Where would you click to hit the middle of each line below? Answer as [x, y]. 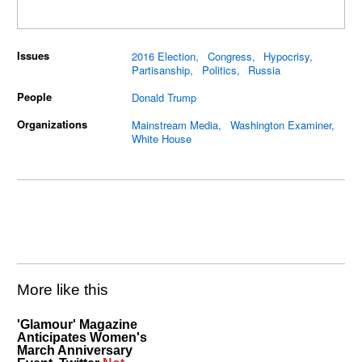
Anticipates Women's [82, 337]
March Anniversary [75, 350]
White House [162, 139]
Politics [219, 69]
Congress [229, 56]
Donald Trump [164, 97]
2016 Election [164, 56]
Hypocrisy [287, 56]
